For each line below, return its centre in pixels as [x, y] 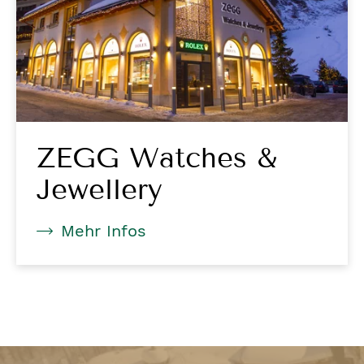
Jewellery [100, 189]
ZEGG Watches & [157, 157]
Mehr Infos [104, 230]
